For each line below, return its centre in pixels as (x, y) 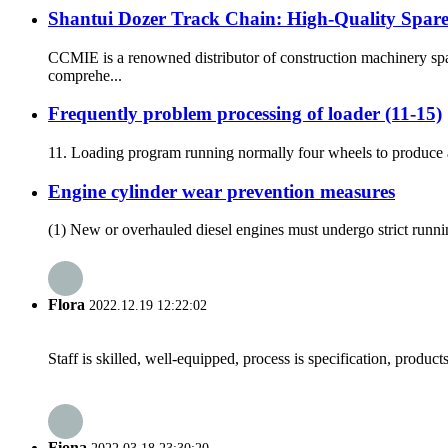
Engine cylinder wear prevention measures (221, 191)
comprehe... (85, 75)
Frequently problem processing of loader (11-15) (245, 114)
